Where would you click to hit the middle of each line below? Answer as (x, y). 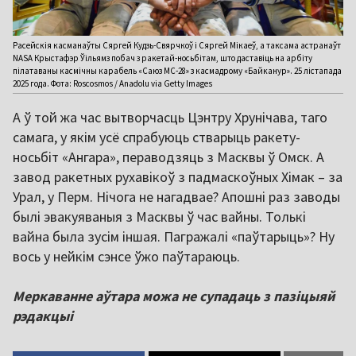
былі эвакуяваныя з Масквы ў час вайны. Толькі (159, 217)
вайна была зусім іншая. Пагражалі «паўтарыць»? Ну (174, 237)
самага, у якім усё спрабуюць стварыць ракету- (157, 137)
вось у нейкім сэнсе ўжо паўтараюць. (126, 257)
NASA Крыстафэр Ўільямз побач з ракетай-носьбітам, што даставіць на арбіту (163, 58)
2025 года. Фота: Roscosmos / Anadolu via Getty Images (112, 84)
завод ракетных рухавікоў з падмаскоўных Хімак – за (178, 177)
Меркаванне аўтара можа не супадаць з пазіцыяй (174, 296)
